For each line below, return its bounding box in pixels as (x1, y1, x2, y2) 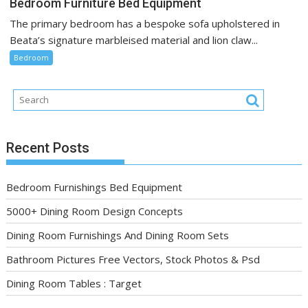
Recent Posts (6, 139, 90, 156)
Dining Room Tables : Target (6, 276, 142, 290)
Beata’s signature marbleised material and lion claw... (10, 33, 258, 47)
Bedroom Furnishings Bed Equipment (6, 179, 183, 194)
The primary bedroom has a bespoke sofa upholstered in (10, 16, 280, 31)
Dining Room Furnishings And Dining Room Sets (6, 228, 230, 242)
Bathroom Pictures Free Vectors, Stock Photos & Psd (6, 252, 261, 266)
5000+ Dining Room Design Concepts (6, 203, 184, 218)
